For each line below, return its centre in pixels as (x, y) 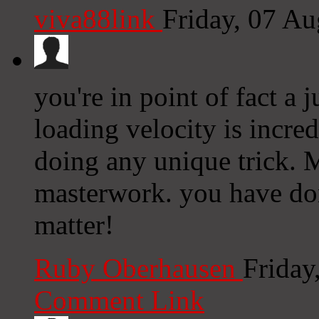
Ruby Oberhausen (138, 268)
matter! (74, 225)
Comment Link (119, 300)
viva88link (98, 19)
